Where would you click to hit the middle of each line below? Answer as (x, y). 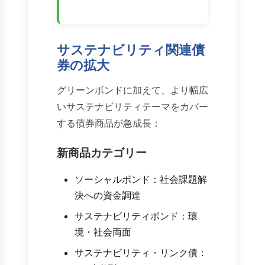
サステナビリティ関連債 (131, 50)
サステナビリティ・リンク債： (141, 253)
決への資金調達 (108, 195)
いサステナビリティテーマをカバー (132, 107)
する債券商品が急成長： (109, 123)
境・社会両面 (103, 232)
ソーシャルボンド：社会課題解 (141, 180)
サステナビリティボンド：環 (136, 216)
